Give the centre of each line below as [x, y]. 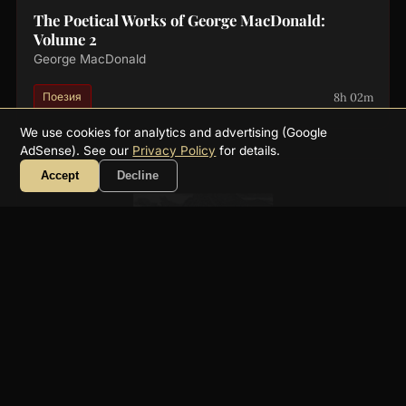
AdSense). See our [77, 150]
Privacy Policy [174, 150]
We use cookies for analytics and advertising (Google [174, 132]
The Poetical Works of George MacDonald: [179, 20]
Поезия [63, 97]
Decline [138, 176]
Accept [59, 176]
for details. [248, 150]
